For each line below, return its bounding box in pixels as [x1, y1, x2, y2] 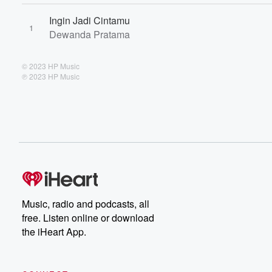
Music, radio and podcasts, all [22, 197, 149, 211]
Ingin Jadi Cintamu [49, 13, 130, 27]
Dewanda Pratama [49, 27, 130, 41]
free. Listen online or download [22, 211, 154, 225]
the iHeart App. [22, 225, 86, 239]
